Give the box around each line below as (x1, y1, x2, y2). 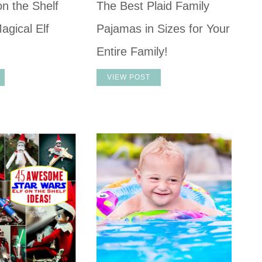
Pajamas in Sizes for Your (96, 22, 230, 35)
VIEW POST (107, 73, 151, 81)
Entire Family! (96, 44, 168, 58)
